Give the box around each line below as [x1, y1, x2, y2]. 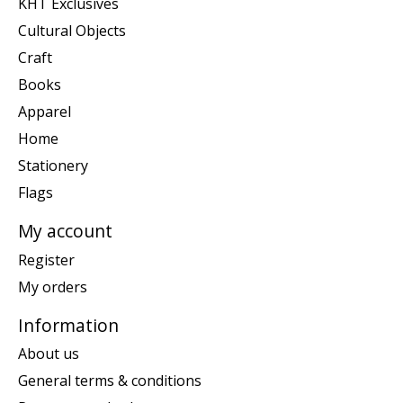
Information [18, 312, 119, 337]
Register [18, 249, 75, 270]
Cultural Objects [18, 21, 126, 41]
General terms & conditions [18, 371, 201, 391]
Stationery [18, 156, 88, 176]
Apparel [18, 102, 71, 122]
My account [18, 219, 112, 244]
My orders [18, 276, 87, 297]
